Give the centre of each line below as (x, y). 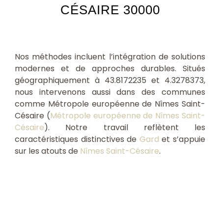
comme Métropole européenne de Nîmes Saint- (110, 104)
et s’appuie (182, 139)
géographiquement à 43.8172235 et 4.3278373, (110, 80)
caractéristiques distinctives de (77, 139)
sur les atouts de (47, 151)
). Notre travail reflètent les (125, 127)
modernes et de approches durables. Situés (110, 68)
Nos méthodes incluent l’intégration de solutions (110, 56)
